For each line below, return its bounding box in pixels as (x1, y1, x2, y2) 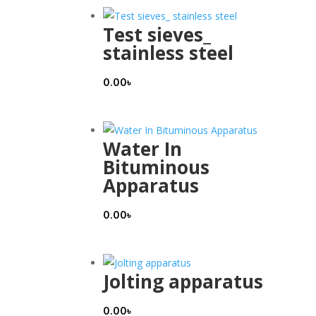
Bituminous (103, 154, 209, 180)
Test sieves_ (103, 21, 211, 47)
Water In (103, 135, 182, 162)
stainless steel (103, 39, 233, 66)
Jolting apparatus (103, 268, 263, 294)
